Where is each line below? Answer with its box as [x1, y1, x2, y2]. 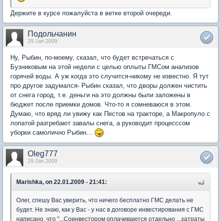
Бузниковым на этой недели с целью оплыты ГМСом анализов [10, 63, 199, 71]
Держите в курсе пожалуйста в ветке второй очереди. [10, 9, 172, 17]
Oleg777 [28, 149, 58, 158]
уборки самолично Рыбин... [10, 128, 94, 136]
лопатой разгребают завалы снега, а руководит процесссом [10, 119, 190, 127]
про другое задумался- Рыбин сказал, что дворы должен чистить [10, 81, 207, 89]
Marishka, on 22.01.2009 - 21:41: [16, 179, 107, 186]
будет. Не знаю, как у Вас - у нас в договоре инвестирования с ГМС [16, 206, 204, 214]
